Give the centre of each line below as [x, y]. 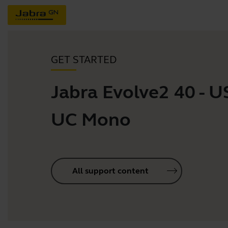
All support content [110, 171]
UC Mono [91, 120]
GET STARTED [84, 60]
